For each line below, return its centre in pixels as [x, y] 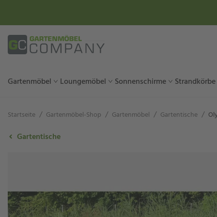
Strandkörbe [195, 82]
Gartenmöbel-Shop [74, 115]
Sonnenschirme [140, 82]
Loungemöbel [83, 82]
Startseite [22, 115]
